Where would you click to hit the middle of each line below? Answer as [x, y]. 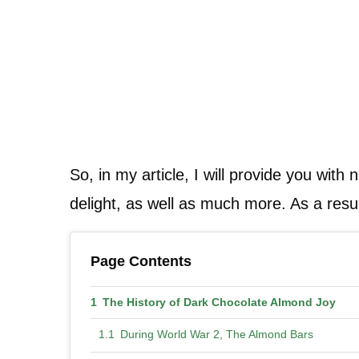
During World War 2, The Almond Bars [216, 334]
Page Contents [141, 261]
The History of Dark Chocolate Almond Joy [219, 302]
